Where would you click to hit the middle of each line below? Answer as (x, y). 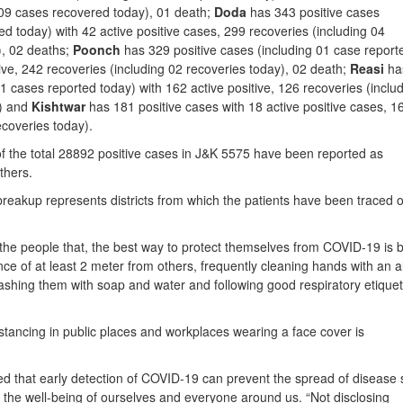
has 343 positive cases (313, 12)
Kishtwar (58, 106)
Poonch (95, 49)
